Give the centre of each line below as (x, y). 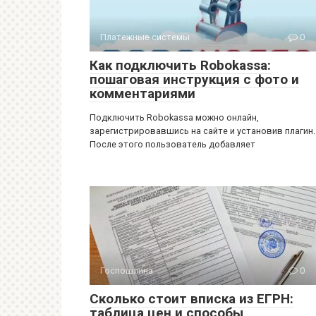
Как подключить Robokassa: (180, 65)
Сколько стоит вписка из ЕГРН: (192, 299)
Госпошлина (127, 271)
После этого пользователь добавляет (172, 144)
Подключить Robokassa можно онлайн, (174, 117)
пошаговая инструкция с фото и (194, 79)
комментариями (142, 93)
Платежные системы (145, 37)
